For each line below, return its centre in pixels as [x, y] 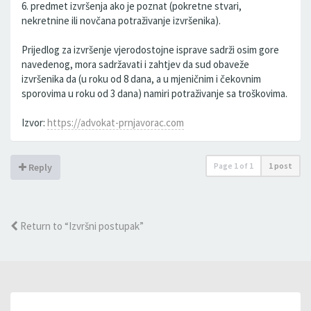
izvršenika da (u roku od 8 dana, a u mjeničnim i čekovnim [141, 79]
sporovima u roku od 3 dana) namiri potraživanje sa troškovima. [154, 93]
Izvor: [34, 123]
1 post [280, 166]
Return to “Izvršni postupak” [81, 226]
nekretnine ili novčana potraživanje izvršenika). [121, 20]
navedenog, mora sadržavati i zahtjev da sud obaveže [135, 64]
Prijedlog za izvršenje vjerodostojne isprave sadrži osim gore [150, 50]
